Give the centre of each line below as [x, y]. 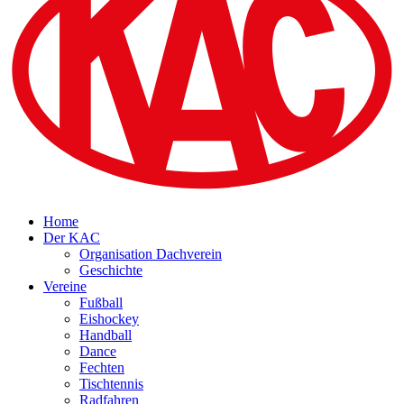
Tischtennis [111, 384]
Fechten [102, 368]
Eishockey [109, 319]
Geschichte [111, 271]
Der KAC [72, 238]
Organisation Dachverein [151, 254]
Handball [106, 335]
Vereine [65, 287]
